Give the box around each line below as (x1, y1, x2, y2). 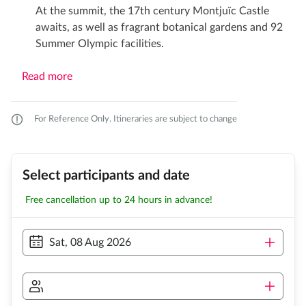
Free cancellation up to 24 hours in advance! (25, 195, 212, 206)
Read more (22, 70, 72, 82)
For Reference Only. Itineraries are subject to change (34, 115, 237, 124)
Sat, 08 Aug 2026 (49, 237, 131, 249)
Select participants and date (23, 169, 190, 183)
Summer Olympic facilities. (36, 38, 164, 50)
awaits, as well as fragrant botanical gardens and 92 (36, 22, 283, 33)
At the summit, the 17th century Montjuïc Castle (36, 5, 269, 17)
